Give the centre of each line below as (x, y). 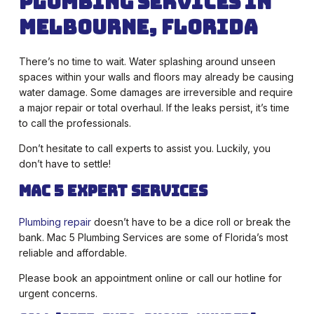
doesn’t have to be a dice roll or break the (191, 222)
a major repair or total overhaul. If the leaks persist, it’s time (154, 108)
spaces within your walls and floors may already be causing (156, 77)
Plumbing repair (55, 222)
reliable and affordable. (73, 253)
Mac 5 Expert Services (113, 191)
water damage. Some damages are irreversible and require (156, 93)
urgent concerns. (58, 294)
